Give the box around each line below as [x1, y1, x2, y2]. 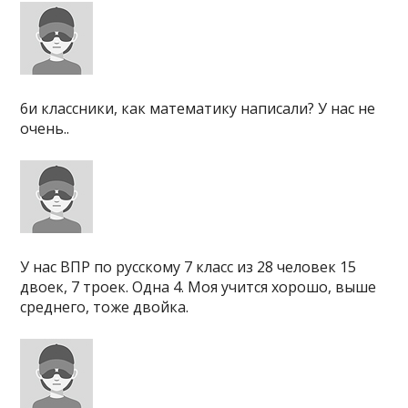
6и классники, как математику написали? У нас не [20, 98, 376, 118]
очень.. [20, 118, 70, 138]
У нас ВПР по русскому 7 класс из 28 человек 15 [20, 257, 357, 277]
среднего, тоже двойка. [20, 297, 189, 317]
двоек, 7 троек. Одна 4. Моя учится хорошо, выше [20, 277, 377, 297]
